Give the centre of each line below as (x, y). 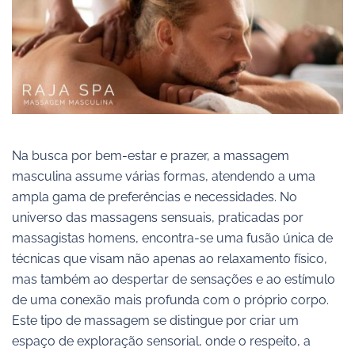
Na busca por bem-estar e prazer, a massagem (151, 156)
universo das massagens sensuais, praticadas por (158, 218)
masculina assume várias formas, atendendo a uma (164, 177)
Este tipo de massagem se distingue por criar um (155, 321)
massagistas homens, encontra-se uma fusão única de (172, 239)
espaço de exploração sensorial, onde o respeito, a (161, 342)
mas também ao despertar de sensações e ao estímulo (174, 280)
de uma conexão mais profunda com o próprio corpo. (170, 300)
